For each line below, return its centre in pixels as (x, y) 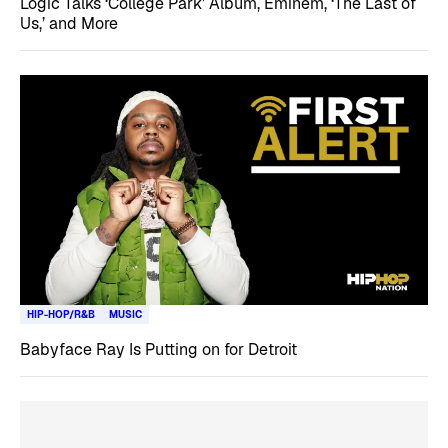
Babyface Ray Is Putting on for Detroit (158, 349)
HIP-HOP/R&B (61, 314)
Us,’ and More (69, 23)
